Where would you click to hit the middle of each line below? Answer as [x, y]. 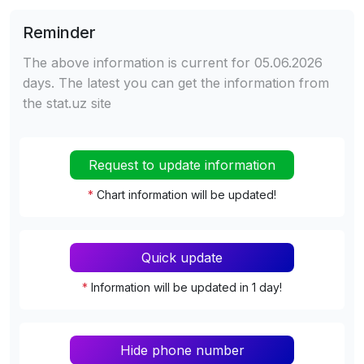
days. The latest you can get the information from [176, 82]
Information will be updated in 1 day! [186, 287]
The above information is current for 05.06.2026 [173, 62]
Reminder [59, 32]
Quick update [182, 257]
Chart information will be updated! [186, 194]
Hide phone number [182, 350]
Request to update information [182, 165]
